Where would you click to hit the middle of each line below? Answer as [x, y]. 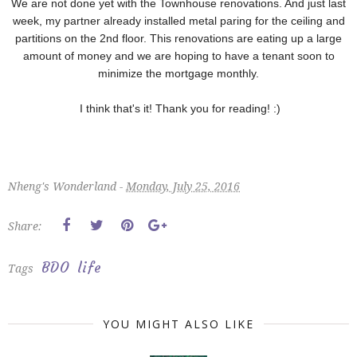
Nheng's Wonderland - [67, 186]
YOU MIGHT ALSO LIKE [178, 324]
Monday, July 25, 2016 [183, 186]
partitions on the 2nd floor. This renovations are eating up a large [178, 38]
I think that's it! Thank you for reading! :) [178, 108]
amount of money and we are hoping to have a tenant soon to [178, 55]
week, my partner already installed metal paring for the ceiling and [178, 20]
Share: [25, 226]
